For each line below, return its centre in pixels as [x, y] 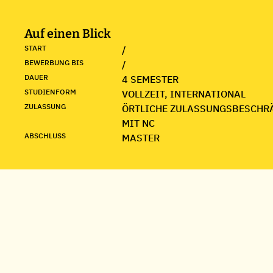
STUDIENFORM [50, 92]
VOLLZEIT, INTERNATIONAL [184, 94]
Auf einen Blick [68, 34]
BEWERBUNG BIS [54, 62]
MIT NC [138, 123]
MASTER [141, 138]
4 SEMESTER [150, 79]
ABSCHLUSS [45, 136]
